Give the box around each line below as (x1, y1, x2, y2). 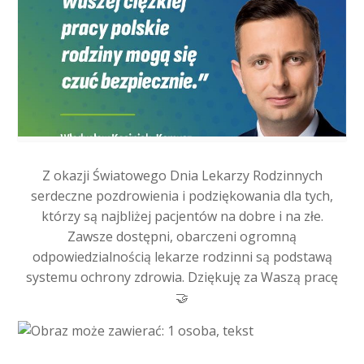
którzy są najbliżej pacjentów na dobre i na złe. (41, 207, 323, 226)
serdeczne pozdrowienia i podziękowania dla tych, (31, 187, 333, 206)
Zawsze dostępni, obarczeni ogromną (67, 227, 297, 246)
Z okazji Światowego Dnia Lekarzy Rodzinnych (41, 167, 323, 185)
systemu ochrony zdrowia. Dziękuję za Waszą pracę (26, 268, 338, 287)
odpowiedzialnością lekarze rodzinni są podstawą (32, 248, 332, 266)
